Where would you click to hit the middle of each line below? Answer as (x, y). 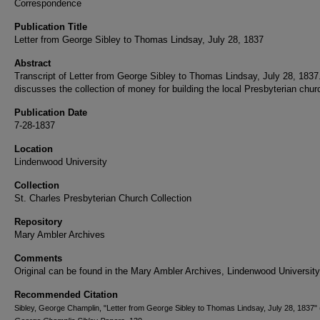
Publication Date (51, 112)
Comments (38, 258)
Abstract (32, 63)
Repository (38, 222)
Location (34, 149)
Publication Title (51, 27)
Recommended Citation (66, 295)
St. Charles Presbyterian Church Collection (103, 198)
